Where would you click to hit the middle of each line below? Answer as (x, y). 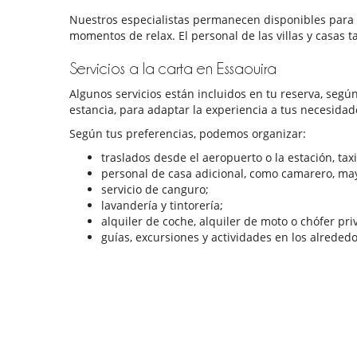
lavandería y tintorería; (162, 206)
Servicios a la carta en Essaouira (173, 69)
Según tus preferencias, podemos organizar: (188, 134)
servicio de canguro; (155, 190)
